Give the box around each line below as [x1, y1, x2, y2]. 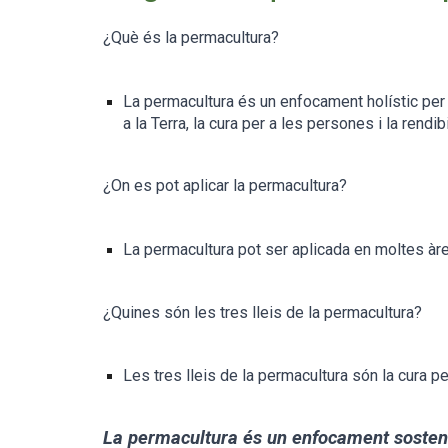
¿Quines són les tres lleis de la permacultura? [102, 302, 422, 322]
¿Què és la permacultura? [102, 28, 279, 47]
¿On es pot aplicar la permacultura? [102, 176, 347, 196]
